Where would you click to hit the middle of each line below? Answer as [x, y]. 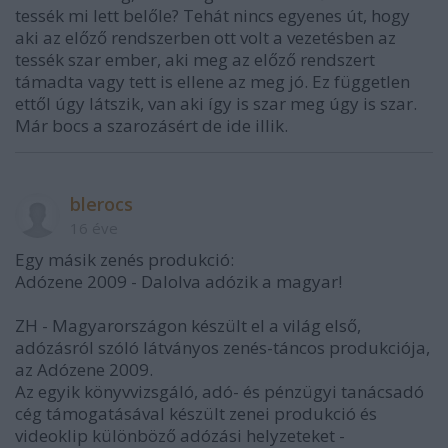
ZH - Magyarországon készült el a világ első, [188, 325]
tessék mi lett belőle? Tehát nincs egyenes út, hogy [212, 15]
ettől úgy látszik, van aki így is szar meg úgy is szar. [216, 103]
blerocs [101, 204]
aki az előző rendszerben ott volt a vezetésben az [205, 37]
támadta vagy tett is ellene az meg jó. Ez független [212, 81]
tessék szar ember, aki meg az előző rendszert [195, 59]
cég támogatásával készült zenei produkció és [196, 413]
